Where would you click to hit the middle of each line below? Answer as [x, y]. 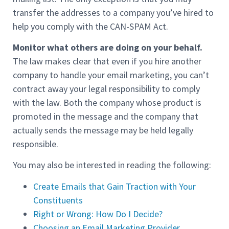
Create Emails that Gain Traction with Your [114, 186]
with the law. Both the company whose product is [107, 102]
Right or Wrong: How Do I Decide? [98, 214]
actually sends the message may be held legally [103, 130]
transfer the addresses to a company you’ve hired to [113, 12]
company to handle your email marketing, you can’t [111, 75]
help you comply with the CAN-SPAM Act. [90, 26]
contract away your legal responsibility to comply [106, 88]
